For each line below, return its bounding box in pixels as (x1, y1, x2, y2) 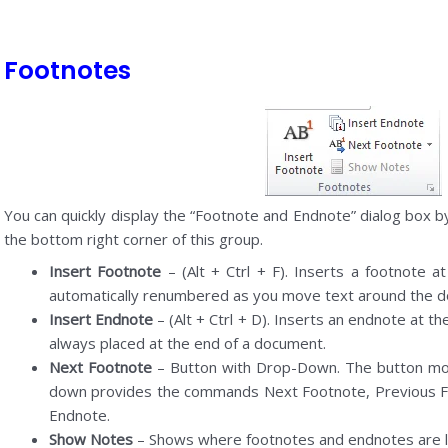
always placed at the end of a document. (48, 332, 326, 353)
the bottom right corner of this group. (3, 229, 263, 250)
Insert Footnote (48, 260, 162, 281)
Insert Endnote (48, 308, 153, 329)
